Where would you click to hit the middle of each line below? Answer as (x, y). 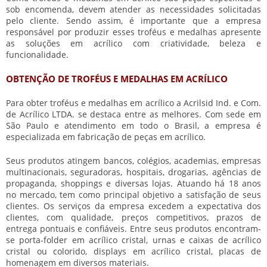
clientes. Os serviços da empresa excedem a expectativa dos (133, 206)
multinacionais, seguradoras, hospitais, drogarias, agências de (133, 172)
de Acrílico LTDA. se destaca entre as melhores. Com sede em (133, 114)
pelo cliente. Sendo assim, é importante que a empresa (133, 21)
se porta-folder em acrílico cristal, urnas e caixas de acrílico (133, 240)
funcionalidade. (37, 55)
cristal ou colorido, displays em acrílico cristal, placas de (133, 252)
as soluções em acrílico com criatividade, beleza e (133, 44)
